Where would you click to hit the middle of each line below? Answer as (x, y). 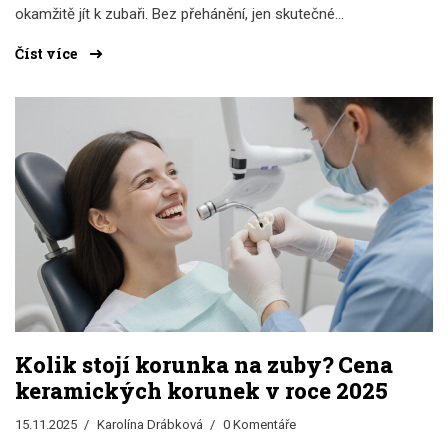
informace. (50, 39)
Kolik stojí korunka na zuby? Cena (204, 365)
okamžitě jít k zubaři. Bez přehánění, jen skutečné (175, 14)
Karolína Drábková (150, 425)
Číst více (47, 54)
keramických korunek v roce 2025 (201, 391)
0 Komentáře (259, 425)
